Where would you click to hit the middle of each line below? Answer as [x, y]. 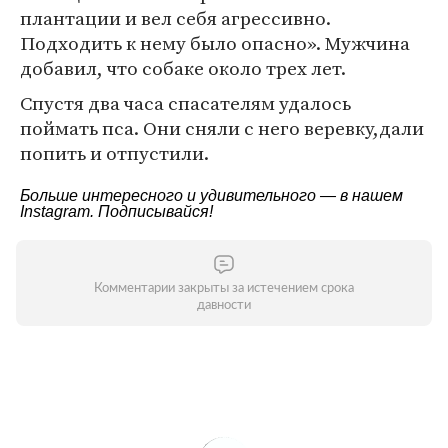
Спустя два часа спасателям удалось [185, 103]
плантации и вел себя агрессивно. [175, 18]
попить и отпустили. [114, 153]
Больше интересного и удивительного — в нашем [211, 195]
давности [224, 305]
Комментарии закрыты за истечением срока [224, 288]
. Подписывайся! [151, 211]
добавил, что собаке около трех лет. [183, 68]
